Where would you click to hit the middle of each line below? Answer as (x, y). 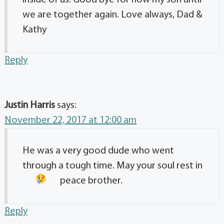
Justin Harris (30, 105)
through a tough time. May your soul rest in (112, 166)
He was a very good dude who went (98, 151)
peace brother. (91, 181)
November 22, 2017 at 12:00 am (70, 120)
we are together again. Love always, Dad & (112, 15)
